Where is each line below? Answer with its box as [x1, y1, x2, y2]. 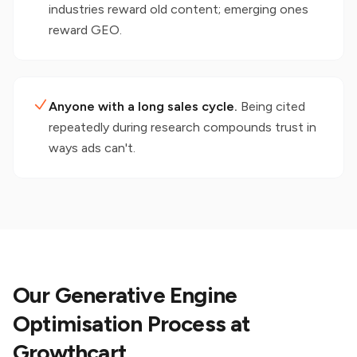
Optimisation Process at [13, 310, 250, 337]
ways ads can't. [49, 140, 135, 155]
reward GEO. [49, 22, 122, 37]
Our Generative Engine [13, 281, 237, 308]
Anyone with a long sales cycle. [49, 99, 237, 114]
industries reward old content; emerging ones [49, 2, 308, 17]
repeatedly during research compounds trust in [49, 120, 316, 135]
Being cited [241, 99, 305, 114]
